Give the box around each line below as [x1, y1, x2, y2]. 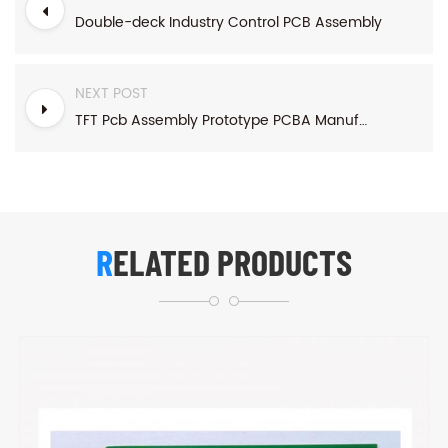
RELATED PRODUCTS [113, 239, 352, 283]
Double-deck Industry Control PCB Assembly [75, 10, 382, 34]
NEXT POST [75, 81, 148, 105]
